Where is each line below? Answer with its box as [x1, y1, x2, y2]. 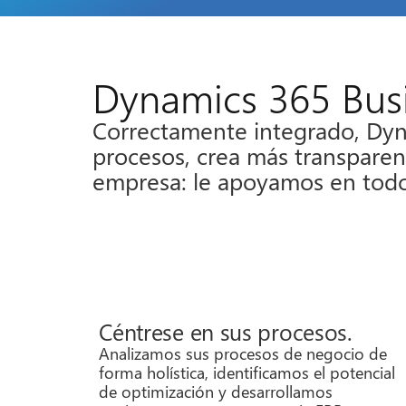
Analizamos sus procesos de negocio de [99, 341, 388, 364]
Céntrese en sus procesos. [99, 314, 352, 347]
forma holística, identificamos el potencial [99, 360, 396, 383]
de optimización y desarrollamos [99, 379, 333, 402]
